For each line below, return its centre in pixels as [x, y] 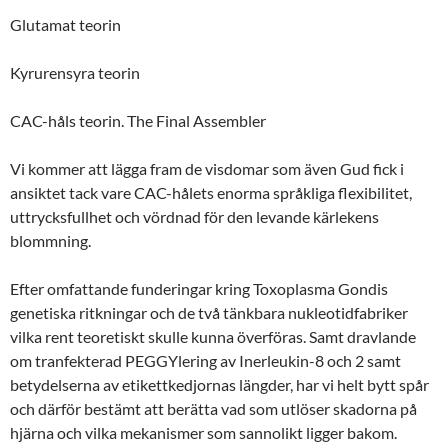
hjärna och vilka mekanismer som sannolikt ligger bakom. [203, 432]
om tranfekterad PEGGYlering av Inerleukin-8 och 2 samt [207, 360]
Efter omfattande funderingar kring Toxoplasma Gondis [199, 288]
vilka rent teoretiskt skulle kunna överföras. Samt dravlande [213, 336]
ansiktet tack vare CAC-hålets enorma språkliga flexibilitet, [211, 192]
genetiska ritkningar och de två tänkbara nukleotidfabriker [209, 312]
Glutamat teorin [65, 24]
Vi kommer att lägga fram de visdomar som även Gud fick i [207, 168]
